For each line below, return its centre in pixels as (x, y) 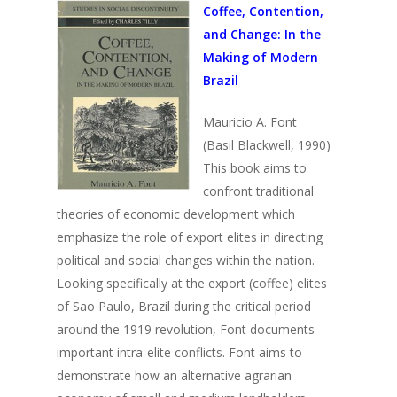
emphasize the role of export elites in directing (190, 237)
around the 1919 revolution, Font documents (186, 329)
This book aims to (255, 168)
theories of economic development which (176, 214)
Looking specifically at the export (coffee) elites (192, 283)
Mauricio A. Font (250, 122)
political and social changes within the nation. (186, 260)
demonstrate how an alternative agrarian (174, 375)
